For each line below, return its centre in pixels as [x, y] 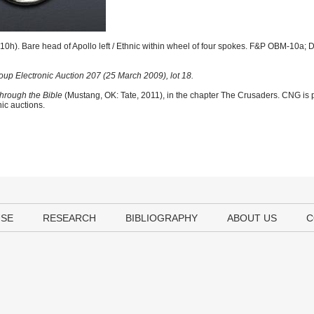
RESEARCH [69, 218]
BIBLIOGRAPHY [162, 218]
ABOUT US [252, 218]
